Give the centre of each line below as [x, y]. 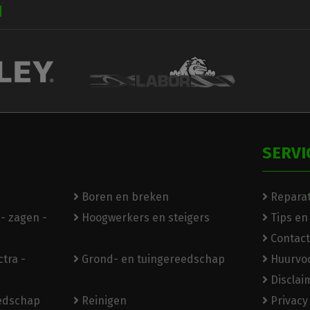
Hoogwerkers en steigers [144, 218]
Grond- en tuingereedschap [152, 259]
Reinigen [102, 301]
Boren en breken [124, 197]
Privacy [288, 301]
